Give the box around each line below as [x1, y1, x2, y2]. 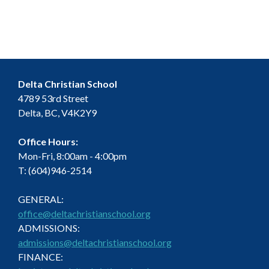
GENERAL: [18, 193, 64, 205]
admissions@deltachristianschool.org [18, 237, 172, 249]
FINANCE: [18, 251, 63, 263]
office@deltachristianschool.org [18, 208, 151, 220]
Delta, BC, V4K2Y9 [18, 107, 97, 119]
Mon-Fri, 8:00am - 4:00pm [18, 150, 127, 162]
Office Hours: [18, 136, 78, 148]
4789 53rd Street [18, 92, 88, 104]
